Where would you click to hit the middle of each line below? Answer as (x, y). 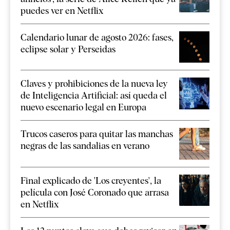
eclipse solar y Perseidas (68, 49)
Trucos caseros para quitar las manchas (97, 134)
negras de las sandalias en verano (85, 146)
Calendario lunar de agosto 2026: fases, (97, 37)
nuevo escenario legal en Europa (83, 107)
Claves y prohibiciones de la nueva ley (94, 84)
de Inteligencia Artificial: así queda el (94, 95)
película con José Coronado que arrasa (95, 192)
